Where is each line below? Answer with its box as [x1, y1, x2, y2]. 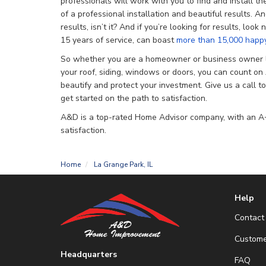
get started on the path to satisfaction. [61, 93, 207, 104]
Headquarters [61, 248, 117, 260]
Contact [234, 212, 264, 223]
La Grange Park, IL [94, 160, 153, 169]
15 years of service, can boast [61, 34, 176, 46]
